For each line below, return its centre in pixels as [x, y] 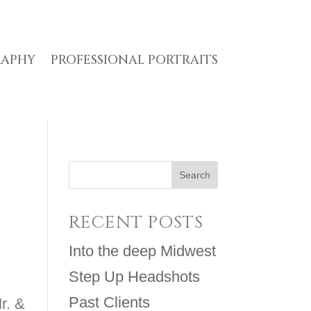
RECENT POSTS [136, 222]
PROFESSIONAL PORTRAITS [134, 60]
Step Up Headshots [134, 276]
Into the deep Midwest [142, 251]
